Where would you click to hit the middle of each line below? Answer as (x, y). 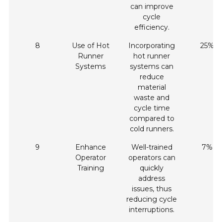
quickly (152, 168)
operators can (152, 158)
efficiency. (152, 28)
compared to (152, 119)
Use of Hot (90, 46)
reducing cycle (152, 199)
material (152, 87)
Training (90, 168)
